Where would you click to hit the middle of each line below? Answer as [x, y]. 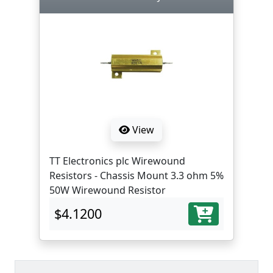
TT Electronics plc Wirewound [117, 161]
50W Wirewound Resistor [108, 190]
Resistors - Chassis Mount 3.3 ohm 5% [136, 175]
